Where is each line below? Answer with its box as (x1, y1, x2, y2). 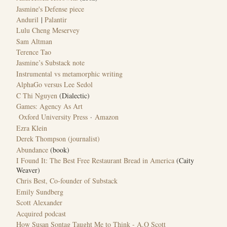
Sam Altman (16, 36, 52, 46)
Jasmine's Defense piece (16, 4, 84, 14)
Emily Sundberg (16, 186, 63, 197)
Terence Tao (16, 47, 51, 57)
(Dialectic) (57, 90, 90, 100)
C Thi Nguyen (16, 90, 57, 100)
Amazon (95, 112, 119, 122)
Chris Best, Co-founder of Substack (16, 176, 118, 186)
